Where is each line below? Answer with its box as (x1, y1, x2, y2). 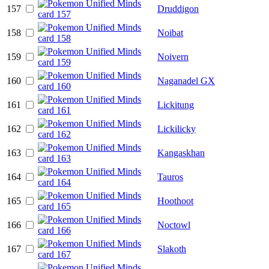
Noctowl (157, 219, 190, 230)
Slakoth (157, 243, 186, 254)
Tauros (157, 171, 183, 182)
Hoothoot (157, 195, 193, 206)
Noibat (157, 27, 183, 38)
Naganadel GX (157, 75, 215, 86)
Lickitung (157, 99, 194, 110)
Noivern (157, 51, 189, 62)
